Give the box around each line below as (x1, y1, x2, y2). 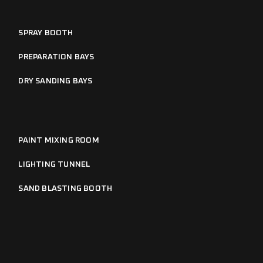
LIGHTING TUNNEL (18, 160, 90, 169)
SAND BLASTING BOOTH (18, 184, 113, 193)
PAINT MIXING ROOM (18, 136, 99, 145)
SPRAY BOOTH (18, 29, 73, 38)
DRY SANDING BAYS (18, 77, 93, 86)
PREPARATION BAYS (18, 53, 95, 62)
